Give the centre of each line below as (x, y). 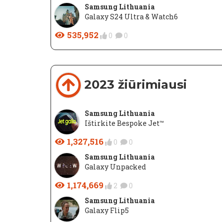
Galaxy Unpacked (115, 167)
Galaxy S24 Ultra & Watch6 (131, 17)
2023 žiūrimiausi (136, 84)
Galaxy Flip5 (107, 210)
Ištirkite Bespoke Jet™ (124, 123)
